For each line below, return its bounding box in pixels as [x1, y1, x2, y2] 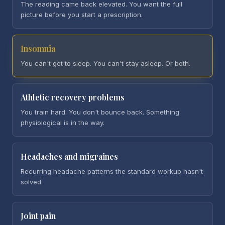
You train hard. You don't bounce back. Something [21, 108, 179, 116]
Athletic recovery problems [21, 92, 125, 102]
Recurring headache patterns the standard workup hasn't [21, 167, 203, 175]
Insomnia [21, 43, 55, 54]
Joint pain [21, 210, 56, 221]
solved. [21, 178, 43, 186]
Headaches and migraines [21, 151, 118, 162]
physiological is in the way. [21, 119, 104, 127]
